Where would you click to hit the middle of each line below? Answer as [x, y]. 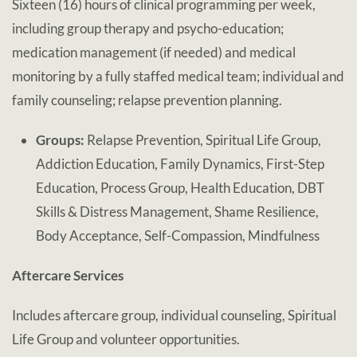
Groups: [60, 140]
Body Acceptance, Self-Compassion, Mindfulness [178, 235]
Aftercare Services [68, 275]
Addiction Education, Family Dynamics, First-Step [180, 164]
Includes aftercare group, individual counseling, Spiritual [174, 315]
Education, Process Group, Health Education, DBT [180, 188]
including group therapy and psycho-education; [148, 28]
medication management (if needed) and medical [154, 52]
